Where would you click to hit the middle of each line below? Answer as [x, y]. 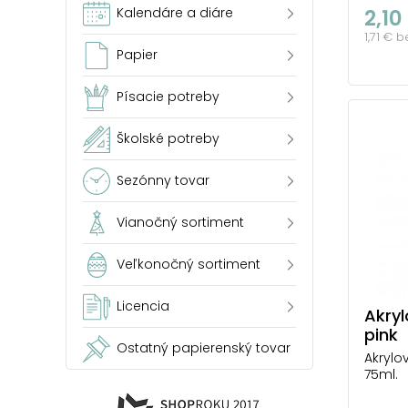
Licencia [143, 306]
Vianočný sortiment [180, 222]
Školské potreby [168, 138]
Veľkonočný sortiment [189, 264]
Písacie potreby [168, 97]
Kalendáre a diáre [175, 13]
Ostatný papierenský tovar [204, 348]
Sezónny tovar [163, 180]
